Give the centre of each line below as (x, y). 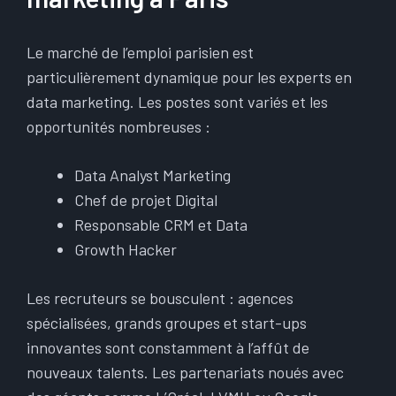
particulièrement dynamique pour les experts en (189, 77)
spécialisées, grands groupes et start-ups (167, 323)
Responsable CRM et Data (161, 225)
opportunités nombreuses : (118, 126)
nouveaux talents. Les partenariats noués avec (185, 372)
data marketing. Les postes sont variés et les (177, 102)
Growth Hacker (126, 249)
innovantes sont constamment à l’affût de (168, 347)
